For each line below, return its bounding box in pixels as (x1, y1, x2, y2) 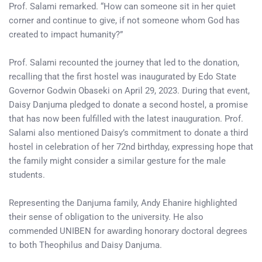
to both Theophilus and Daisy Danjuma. (9, 240, 162, 250)
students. (9, 170, 45, 180)
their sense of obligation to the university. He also (9, 212, 204, 222)
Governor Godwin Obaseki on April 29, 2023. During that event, (9, 85, 250, 96)
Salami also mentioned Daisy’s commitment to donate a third (9, 127, 248, 138)
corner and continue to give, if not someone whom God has (9, 15, 240, 26)
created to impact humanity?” (9, 29, 123, 40)
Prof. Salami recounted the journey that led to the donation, (9, 57, 239, 68)
